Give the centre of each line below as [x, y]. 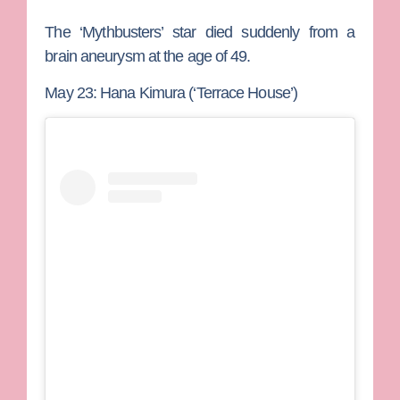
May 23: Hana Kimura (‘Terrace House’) [171, 92]
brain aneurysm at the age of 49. [148, 56]
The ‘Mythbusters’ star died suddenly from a [200, 32]
